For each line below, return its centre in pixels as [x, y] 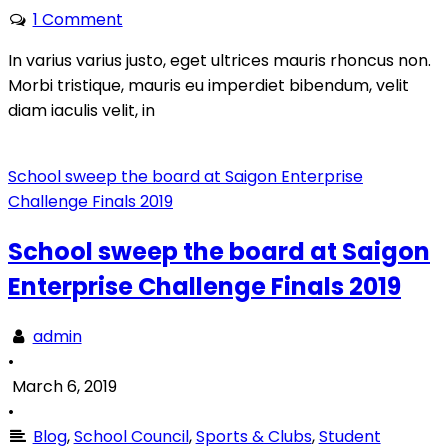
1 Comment [77, 20]
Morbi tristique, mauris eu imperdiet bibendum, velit [208, 86]
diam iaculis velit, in [81, 111]
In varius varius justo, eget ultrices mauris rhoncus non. [219, 61]
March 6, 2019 [64, 387]
